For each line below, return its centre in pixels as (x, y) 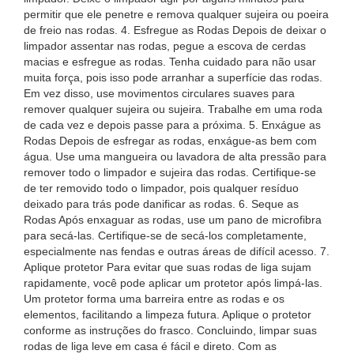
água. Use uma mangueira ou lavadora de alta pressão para (175, 156)
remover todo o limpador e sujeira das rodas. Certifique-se (170, 172)
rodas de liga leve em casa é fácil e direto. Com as (150, 346)
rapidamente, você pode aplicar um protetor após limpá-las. (173, 283)
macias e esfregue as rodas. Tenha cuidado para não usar (170, 62)
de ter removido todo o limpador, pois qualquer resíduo (161, 188)
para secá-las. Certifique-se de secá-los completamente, (165, 235)
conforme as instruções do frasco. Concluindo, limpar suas (170, 330)
